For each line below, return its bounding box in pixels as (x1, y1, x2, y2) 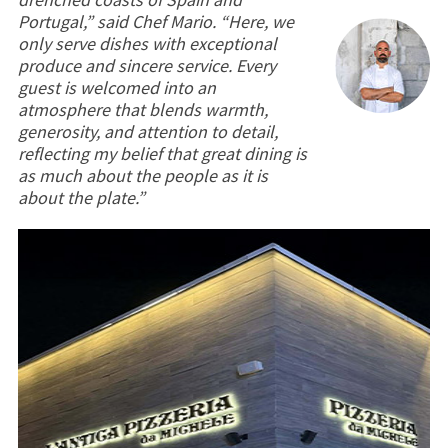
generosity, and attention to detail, (17, 119, 278, 143)
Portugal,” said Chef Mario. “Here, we (17, 9, 294, 33)
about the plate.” (17, 185, 145, 209)
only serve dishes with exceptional (17, 31, 277, 55)
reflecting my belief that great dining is (17, 141, 307, 165)
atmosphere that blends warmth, (17, 97, 268, 121)
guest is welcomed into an (17, 75, 216, 99)
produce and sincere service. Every (17, 53, 276, 77)
